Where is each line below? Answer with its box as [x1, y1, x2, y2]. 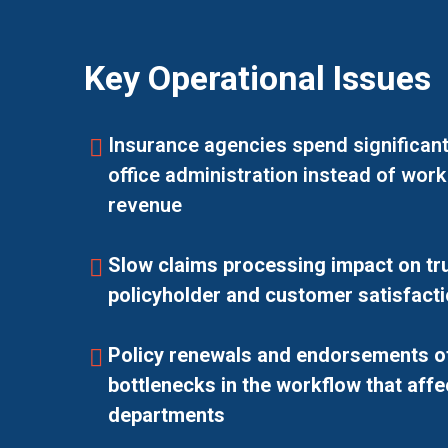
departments [107, 403, 225, 428]
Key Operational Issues [83, 58, 431, 99]
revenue [107, 193, 182, 218]
